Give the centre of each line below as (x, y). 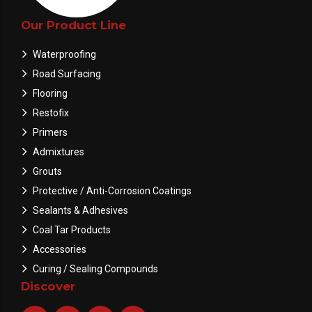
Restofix (50, 112)
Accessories (59, 249)
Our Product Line (73, 25)
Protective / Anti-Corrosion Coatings (112, 190)
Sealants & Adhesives (80, 210)
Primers (50, 132)
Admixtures (58, 151)
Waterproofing (64, 54)
